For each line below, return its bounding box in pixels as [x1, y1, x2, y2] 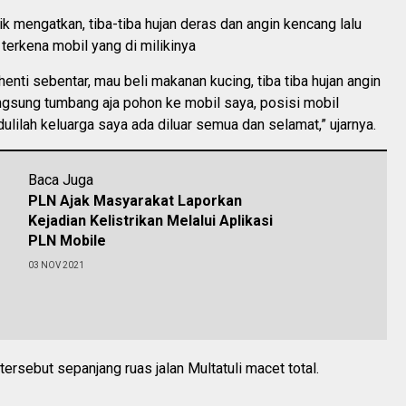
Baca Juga [28, 171, 93, 188]
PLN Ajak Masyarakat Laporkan [28, 192, 242, 209]
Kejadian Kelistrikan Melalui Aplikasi [28, 212, 273, 229]
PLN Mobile [28, 232, 106, 249]
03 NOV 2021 [28, 260, 84, 270]
